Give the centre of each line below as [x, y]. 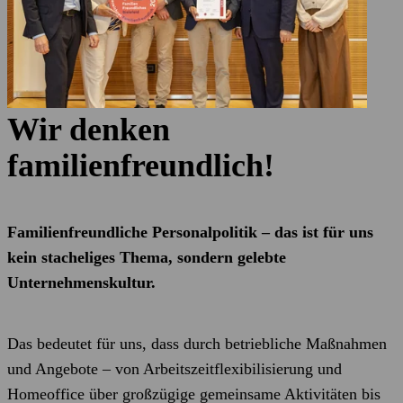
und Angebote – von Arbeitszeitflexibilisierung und [175, 369]
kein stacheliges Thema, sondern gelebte [147, 257]
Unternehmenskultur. [81, 282]
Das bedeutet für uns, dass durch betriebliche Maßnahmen [197, 344]
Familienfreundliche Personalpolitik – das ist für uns [190, 232]
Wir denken [89, 130]
